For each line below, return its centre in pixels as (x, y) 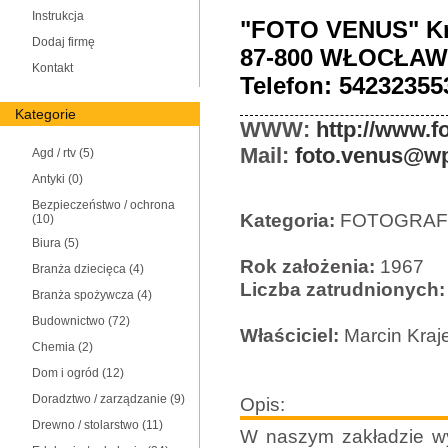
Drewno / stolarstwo (87, 425)
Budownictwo (70, 321)
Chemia (55, 347)
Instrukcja (58, 16)
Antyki (50, 179)
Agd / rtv (55, 153)
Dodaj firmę (63, 42)
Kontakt (52, 68)
